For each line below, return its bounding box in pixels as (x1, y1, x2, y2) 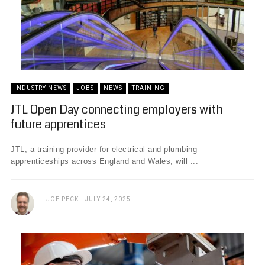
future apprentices (11, 116, 106, 133)
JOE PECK (46, 196, 79, 202)
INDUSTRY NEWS (14, 85, 67, 91)
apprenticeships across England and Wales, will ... (11, 157, 198, 166)
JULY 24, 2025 (85, 196, 131, 202)
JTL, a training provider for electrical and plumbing (11, 145, 197, 154)
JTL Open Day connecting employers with (11, 101, 223, 118)
